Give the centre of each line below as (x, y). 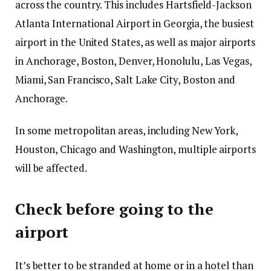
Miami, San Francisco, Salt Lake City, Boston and (125, 79)
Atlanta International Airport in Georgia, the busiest (135, 23)
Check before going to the (114, 209)
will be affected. (51, 168)
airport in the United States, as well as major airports (135, 42)
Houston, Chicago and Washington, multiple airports (135, 149)
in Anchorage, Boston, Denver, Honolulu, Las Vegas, (133, 60)
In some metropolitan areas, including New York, (127, 130)
